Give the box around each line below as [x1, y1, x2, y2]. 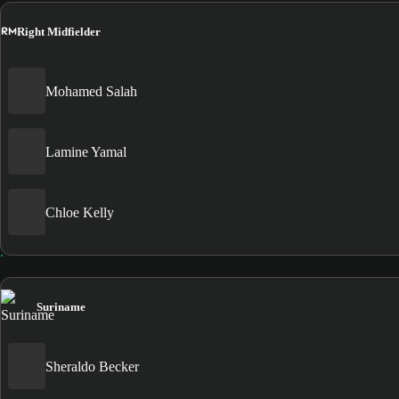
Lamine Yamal [45, 143, 126, 159]
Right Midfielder [17, 24, 101, 38]
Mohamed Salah [45, 83, 137, 99]
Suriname [37, 300, 85, 314]
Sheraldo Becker [45, 358, 139, 374]
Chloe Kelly [45, 204, 114, 220]
